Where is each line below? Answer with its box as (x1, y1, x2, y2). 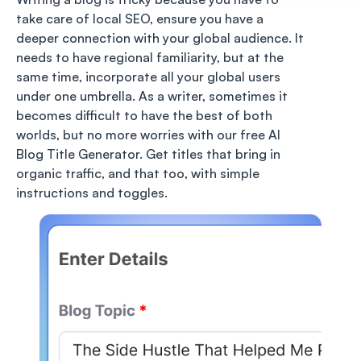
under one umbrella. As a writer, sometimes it (16, 88, 288, 105)
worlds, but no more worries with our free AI (16, 127, 280, 143)
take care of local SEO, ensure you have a (16, 10, 263, 27)
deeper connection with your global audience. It (16, 30, 304, 47)
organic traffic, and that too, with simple (16, 165, 259, 182)
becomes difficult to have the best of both (16, 107, 272, 124)
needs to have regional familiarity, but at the (16, 49, 284, 66)
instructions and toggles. (16, 185, 168, 201)
